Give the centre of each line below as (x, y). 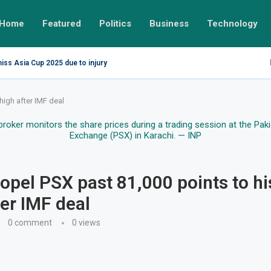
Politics (115, 24)
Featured (62, 24)
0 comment (30, 223)
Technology (232, 24)
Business (169, 24)
